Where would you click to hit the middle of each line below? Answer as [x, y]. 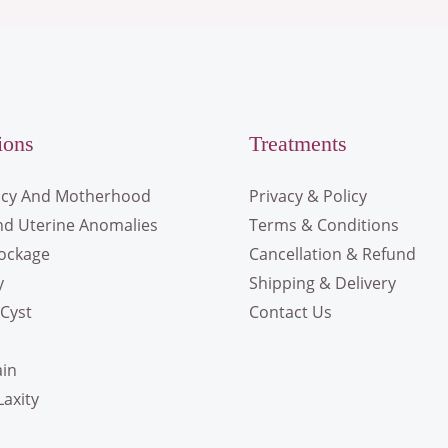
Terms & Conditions [324, 225]
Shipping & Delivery [322, 283]
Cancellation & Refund [332, 254]
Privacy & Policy [308, 196]
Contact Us [290, 312]
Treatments [298, 144]
